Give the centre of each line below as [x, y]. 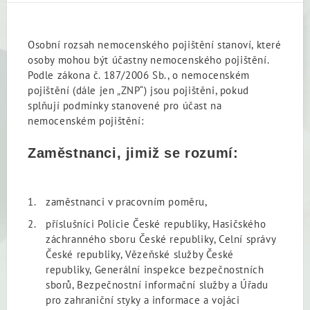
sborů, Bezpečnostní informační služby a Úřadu [157, 284]
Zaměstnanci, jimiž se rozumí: [133, 153]
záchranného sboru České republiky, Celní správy [161, 239]
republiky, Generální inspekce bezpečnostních [155, 269]
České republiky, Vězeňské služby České [140, 254]
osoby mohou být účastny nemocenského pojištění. [148, 60]
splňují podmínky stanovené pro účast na [125, 105]
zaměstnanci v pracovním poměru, [127, 201]
